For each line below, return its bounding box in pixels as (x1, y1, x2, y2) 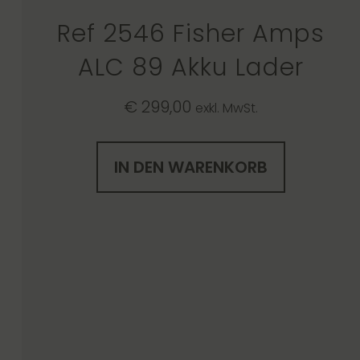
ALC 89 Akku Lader (77, 50, 304, 84)
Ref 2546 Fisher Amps (56, 16, 325, 51)
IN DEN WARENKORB (113, 155, 268, 178)
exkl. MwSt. (194, 98, 258, 117)
